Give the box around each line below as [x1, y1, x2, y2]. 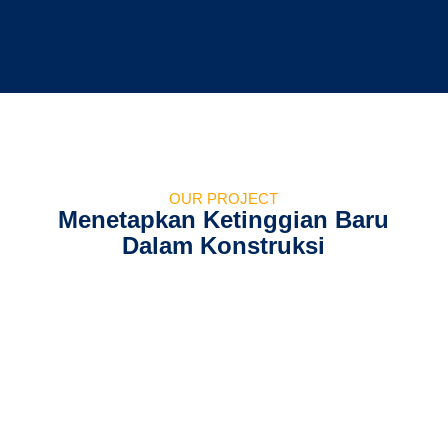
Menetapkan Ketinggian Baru [58, 206, 390, 234]
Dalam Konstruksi [122, 232, 326, 260]
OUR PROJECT [169, 190, 279, 208]
